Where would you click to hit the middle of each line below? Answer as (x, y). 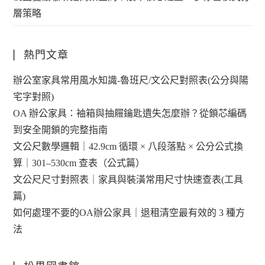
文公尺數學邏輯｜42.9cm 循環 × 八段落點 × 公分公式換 (128, 146)
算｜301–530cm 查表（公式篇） (79, 163)
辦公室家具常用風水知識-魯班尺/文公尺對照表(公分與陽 (131, 80)
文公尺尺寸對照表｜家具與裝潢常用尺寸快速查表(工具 (128, 179)
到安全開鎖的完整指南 (61, 130)
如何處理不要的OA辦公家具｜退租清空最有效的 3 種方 (129, 212)
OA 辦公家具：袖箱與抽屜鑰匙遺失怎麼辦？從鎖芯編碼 (130, 113)
